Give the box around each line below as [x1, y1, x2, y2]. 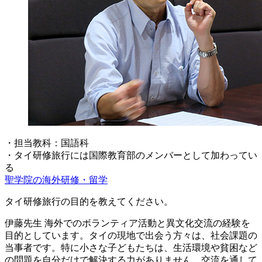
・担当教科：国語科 [5, 137, 89, 148]
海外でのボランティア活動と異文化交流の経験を [42, 218, 250, 228]
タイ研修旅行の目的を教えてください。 [5, 196, 173, 206]
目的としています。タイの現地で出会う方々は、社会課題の [5, 230, 257, 240]
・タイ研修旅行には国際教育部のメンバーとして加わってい [5, 150, 257, 160]
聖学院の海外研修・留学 [5, 174, 108, 185]
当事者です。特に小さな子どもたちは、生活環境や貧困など [5, 242, 257, 253]
